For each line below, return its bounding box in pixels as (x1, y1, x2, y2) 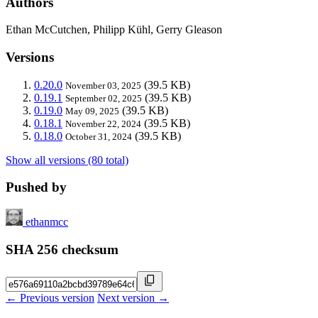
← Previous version (6, 291, 94, 304)
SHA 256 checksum (6, 241, 119, 257)
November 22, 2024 (65, 118, 141, 129)
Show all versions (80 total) (6, 153, 128, 166)
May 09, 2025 (65, 105, 119, 116)
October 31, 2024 (65, 131, 132, 142)
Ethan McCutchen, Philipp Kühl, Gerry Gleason (6, 23, 222, 36)
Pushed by (6, 180, 67, 195)
